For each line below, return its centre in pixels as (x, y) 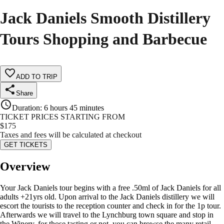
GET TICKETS (26, 145)
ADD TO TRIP (37, 77)
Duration (26, 108)
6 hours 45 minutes (74, 108)
